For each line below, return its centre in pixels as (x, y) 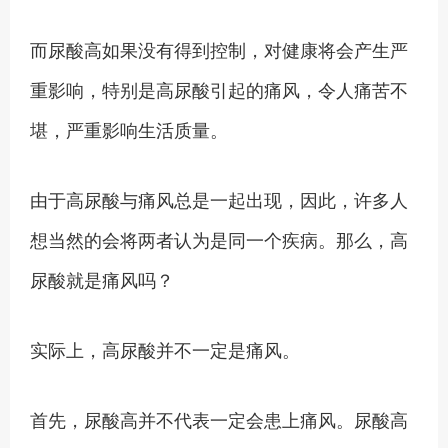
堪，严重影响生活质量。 (129, 129)
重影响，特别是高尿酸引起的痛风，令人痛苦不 (219, 89)
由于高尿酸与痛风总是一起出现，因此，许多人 (219, 199)
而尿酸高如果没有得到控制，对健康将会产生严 (219, 49)
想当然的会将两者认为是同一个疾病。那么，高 (219, 239)
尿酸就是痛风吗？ (102, 279)
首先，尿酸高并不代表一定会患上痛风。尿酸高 (219, 419)
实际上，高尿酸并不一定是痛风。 (165, 349)
